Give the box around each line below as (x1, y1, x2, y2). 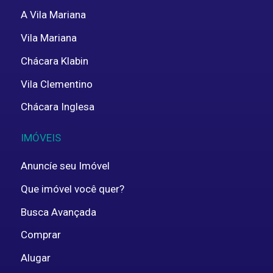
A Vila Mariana (21, 9, 86, 21)
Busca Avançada (21, 205, 96, 218)
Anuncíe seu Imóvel (21, 160, 110, 172)
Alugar (21, 252, 51, 264)
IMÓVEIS (21, 131, 61, 144)
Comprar (21, 229, 61, 241)
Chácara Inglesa (21, 101, 94, 113)
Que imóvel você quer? (21, 182, 124, 195)
